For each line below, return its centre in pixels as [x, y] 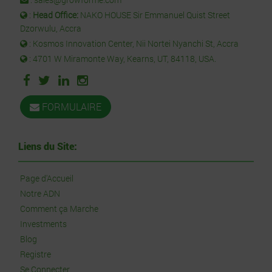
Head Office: [56, 15]
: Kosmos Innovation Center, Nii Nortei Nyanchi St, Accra [133, 43]
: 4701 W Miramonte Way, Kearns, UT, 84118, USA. [122, 59]
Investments [43, 224]
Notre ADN [40, 193]
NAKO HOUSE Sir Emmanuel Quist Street [155, 15]
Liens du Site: [48, 146]
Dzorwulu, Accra [51, 28]
